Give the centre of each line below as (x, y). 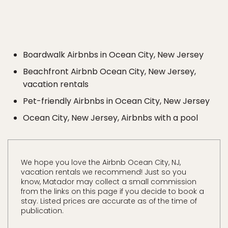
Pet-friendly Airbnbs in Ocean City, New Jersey (116, 101)
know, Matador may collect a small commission (109, 182)
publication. (42, 211)
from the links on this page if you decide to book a (112, 191)
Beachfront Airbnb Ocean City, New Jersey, (109, 72)
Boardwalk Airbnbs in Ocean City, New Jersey (113, 55)
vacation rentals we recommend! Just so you (104, 172)
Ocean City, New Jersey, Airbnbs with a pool (110, 118)
